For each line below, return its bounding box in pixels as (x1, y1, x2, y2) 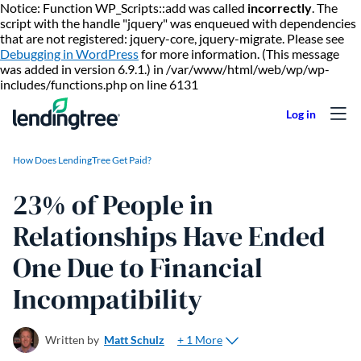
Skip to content (197, 76, 281, 91)
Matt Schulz (104, 333, 164, 346)
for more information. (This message (139, 46, 339, 61)
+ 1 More (177, 332, 222, 346)
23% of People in (13, 186, 214, 223)
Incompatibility (13, 280, 202, 317)
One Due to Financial (13, 249, 263, 286)
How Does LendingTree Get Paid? (13, 154, 151, 166)
